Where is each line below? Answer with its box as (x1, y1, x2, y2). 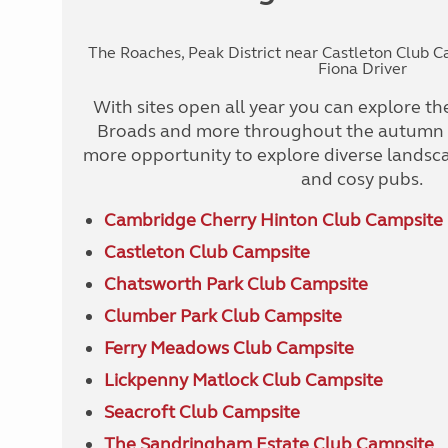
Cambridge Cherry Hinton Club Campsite (103, 209, 443, 231)
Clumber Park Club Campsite (103, 305, 342, 327)
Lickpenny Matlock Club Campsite (103, 369, 383, 391)
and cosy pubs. (301, 168, 423, 190)
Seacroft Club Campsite (103, 401, 300, 423)
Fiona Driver (317, 59, 407, 78)
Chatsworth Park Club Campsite (103, 273, 368, 295)
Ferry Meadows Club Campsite (103, 337, 354, 359)
